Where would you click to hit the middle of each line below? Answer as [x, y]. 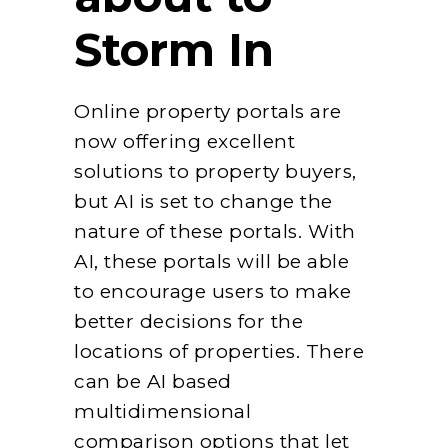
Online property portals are [208, 111]
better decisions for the [188, 321]
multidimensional [162, 411]
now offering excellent [184, 141]
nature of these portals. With [215, 231]
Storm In [174, 49]
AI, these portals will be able [211, 261]
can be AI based [153, 381]
